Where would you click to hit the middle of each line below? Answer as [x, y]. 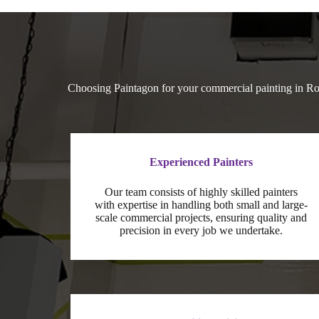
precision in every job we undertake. [201, 230]
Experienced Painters [201, 162]
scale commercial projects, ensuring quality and [201, 217]
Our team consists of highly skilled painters [201, 192]
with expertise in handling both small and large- [201, 204]
